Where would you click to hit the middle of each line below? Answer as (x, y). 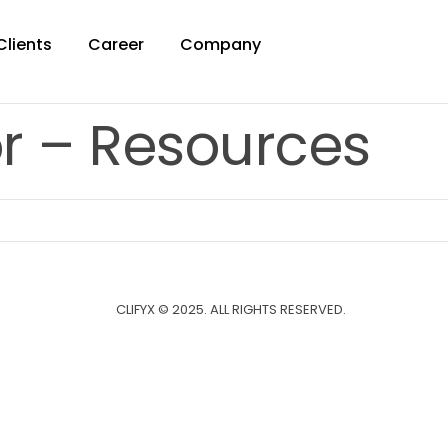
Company (220, 44)
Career (116, 44)
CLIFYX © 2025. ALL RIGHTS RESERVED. (231, 309)
